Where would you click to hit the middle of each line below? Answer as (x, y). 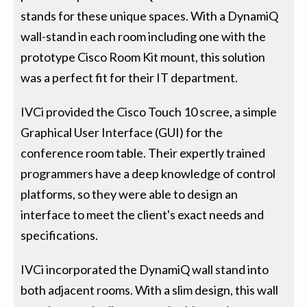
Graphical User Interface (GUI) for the (122, 133)
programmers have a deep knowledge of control (148, 174)
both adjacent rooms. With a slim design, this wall (150, 290)
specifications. (60, 235)
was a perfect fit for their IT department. (130, 78)
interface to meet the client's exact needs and (143, 215)
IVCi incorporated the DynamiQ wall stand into (145, 270)
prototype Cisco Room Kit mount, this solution (143, 57)
